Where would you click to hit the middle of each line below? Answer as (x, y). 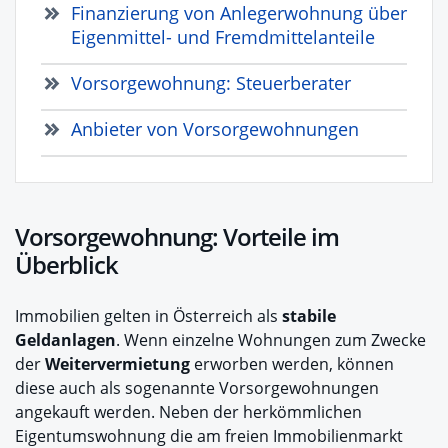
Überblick (66, 264)
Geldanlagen (65, 339)
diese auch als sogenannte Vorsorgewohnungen (197, 387)
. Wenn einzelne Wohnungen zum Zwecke (271, 339)
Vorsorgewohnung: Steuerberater (211, 82)
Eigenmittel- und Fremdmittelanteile (223, 36)
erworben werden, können (292, 363)
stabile (309, 315)
